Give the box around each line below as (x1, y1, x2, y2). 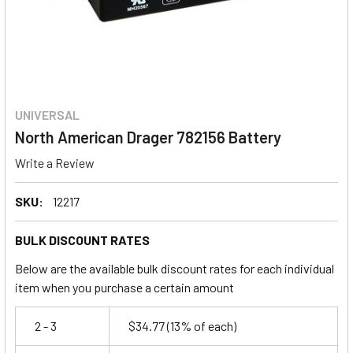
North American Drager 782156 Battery (15, 128, 281, 147)
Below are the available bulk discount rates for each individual (15, 260, 334, 276)
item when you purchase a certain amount (15, 279, 234, 295)
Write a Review (15, 154, 95, 170)
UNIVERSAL (15, 107, 80, 122)
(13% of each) (165, 318, 236, 333)
